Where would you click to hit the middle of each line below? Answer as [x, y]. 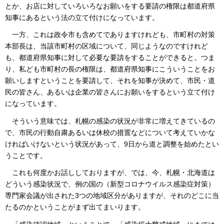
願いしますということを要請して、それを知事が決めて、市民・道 [110, 81]
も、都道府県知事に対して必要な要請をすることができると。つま [110, 58]
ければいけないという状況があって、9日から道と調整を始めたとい [112, 144]
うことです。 [26, 155]
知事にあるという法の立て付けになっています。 [82, 17]
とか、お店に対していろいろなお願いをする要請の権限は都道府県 [110, 6]
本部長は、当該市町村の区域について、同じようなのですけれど [106, 46]
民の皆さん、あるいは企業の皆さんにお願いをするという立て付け [110, 92]
